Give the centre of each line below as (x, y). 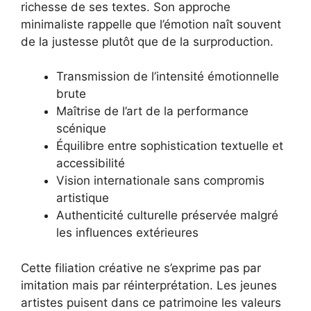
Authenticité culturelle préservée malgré (167, 216)
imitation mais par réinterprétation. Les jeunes (149, 285)
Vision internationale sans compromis (160, 181)
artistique (83, 198)
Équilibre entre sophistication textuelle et (170, 146)
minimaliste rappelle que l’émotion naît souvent (151, 24)
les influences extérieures (127, 233)
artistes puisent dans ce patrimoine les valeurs (151, 302)
